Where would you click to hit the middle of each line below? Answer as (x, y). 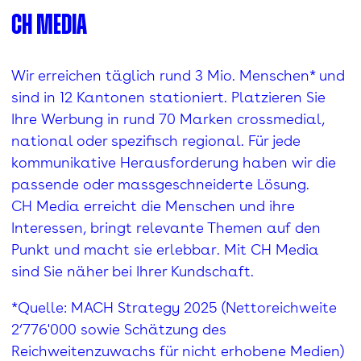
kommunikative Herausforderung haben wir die (173, 162)
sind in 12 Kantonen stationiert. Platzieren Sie (168, 97)
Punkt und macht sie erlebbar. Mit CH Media (165, 249)
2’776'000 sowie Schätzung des (118, 329)
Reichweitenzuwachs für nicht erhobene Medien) (177, 351)
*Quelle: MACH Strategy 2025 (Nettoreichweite (174, 307)
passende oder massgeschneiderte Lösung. (160, 184)
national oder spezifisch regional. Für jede (156, 140)
